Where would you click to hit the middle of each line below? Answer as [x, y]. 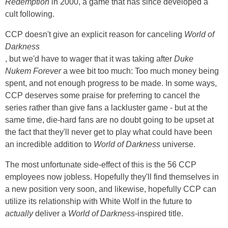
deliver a [51, 213]
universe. [178, 144]
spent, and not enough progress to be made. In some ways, [111, 83]
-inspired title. [159, 213]
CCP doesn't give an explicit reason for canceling [95, 34]
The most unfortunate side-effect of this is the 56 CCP [101, 164]
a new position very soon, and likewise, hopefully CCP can [111, 189]
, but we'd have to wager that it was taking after [90, 59]
